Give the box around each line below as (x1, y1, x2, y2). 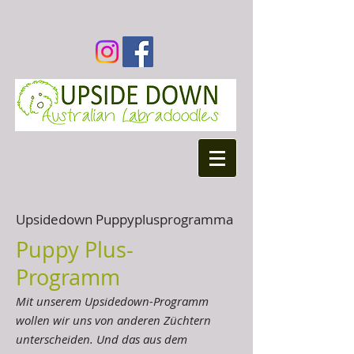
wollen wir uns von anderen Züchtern (16, 312, 211, 328)
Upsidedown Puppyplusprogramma (16, 210, 233, 228)
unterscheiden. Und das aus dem (16, 331, 187, 347)
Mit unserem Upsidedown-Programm (16, 293, 209, 309)
